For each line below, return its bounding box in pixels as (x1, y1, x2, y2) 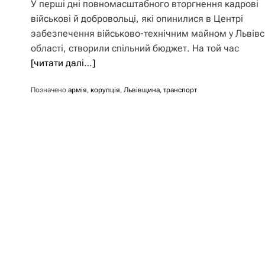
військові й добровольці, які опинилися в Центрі (31, 13, 243, 24)
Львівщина (124, 86, 160, 94)
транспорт (163, 86, 197, 94)
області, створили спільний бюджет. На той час (31, 43, 239, 54)
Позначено (31, 86, 68, 94)
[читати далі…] (31, 57, 95, 69)
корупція (91, 86, 120, 94)
